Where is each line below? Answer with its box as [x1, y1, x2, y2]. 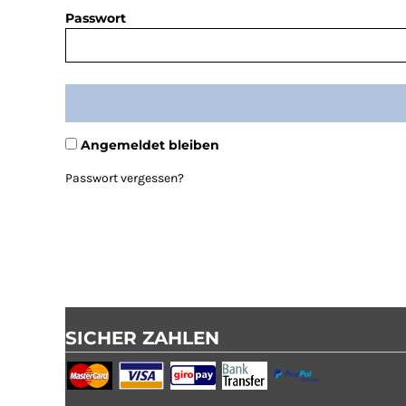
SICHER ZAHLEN [65, 327, 219, 349]
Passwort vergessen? [65, 169, 184, 186]
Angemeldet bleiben [81, 136, 219, 153]
